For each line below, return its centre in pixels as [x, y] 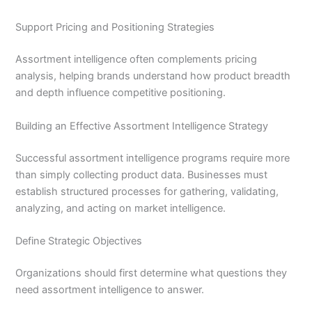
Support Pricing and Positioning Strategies [115, 28]
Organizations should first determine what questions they [151, 273]
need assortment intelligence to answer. [110, 289]
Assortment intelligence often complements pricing [136, 60]
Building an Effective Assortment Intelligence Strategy [142, 126]
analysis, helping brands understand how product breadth [153, 76]
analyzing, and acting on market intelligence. [121, 208]
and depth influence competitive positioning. [121, 93]
